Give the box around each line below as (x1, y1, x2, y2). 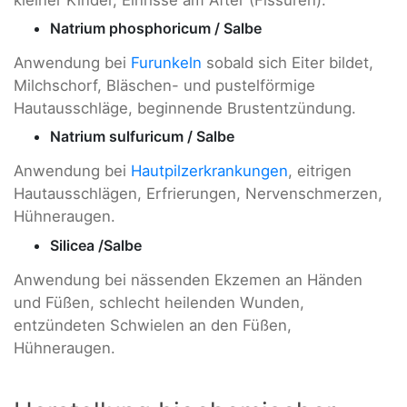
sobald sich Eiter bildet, (202, 54, 373, 73)
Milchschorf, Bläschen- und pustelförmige (14, 76, 315, 95)
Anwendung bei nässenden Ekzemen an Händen (14, 270, 362, 289)
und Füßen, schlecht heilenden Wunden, (14, 293, 304, 312)
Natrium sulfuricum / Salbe (50, 127, 234, 146)
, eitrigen (288, 162, 352, 181)
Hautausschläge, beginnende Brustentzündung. (14, 99, 356, 118)
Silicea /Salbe (50, 235, 142, 254)
